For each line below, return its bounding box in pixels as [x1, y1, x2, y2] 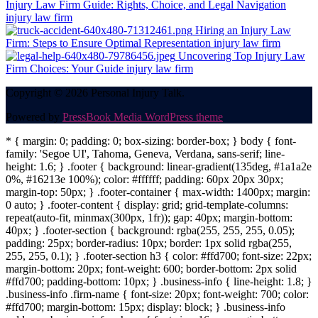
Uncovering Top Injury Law [178, 50, 305, 62]
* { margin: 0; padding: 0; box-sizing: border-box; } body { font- [6, 135, 296, 148]
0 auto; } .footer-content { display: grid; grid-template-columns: [6, 199, 288, 212]
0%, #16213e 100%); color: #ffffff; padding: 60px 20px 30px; [6, 173, 283, 186]
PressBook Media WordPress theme [62, 111, 223, 124]
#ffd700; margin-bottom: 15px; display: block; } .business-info [6, 301, 285, 314]
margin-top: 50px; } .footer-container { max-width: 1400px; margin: [6, 186, 310, 199]
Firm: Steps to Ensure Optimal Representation [6, 37, 211, 50]
